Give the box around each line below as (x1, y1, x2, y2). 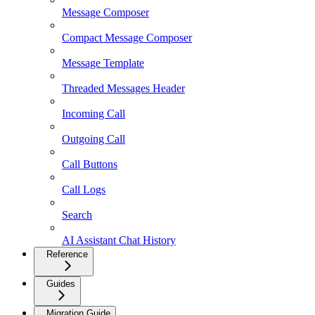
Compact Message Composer (62, 32, 192, 44)
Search (62, 209, 92, 221)
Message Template (62, 57, 144, 70)
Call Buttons (62, 158, 117, 171)
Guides (46, 278, 75, 290)
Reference (46, 249, 88, 260)
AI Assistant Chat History (62, 234, 176, 247)
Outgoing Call (62, 133, 125, 146)
